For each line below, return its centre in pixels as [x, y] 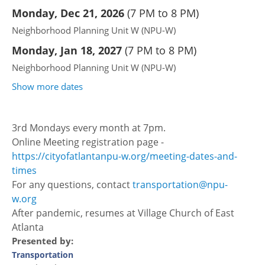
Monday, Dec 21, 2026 [68, 13]
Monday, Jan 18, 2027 [67, 50]
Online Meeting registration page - [88, 142]
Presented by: [43, 241]
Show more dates [47, 86]
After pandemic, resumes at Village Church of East [123, 213]
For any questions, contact [72, 185]
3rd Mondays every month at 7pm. [90, 128]
